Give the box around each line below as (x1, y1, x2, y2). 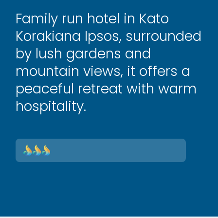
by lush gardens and (16, 44, 151, 63)
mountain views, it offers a (16, 62, 190, 81)
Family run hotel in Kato (16, 9, 169, 28)
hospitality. (16, 97, 86, 116)
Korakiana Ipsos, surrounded (16, 27, 201, 46)
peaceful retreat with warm (16, 79, 197, 98)
